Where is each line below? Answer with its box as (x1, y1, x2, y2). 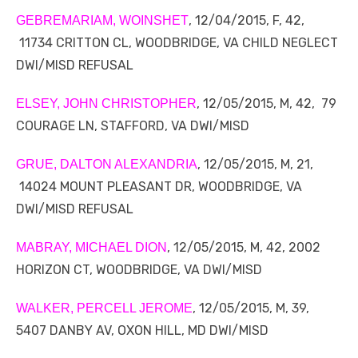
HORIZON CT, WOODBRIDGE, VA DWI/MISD (16, 262, 262, 278)
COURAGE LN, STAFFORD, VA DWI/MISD (16, 118, 249, 134)
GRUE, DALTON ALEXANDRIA (16, 157, 197, 172)
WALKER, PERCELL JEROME (16, 301, 193, 316)
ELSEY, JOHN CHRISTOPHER (16, 97, 197, 111)
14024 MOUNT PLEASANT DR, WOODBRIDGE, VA (16, 179, 302, 195)
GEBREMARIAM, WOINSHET (16, 14, 189, 28)
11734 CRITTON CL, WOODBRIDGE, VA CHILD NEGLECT (16, 35, 338, 51)
